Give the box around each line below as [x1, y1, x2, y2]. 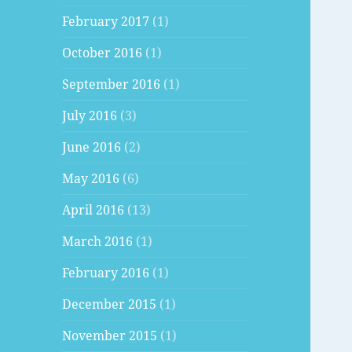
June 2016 [62, 138, 122, 156]
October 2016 [62, 44, 143, 62]
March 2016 [62, 233, 134, 251]
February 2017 [62, 13, 150, 31]
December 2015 [62, 295, 157, 313]
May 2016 [62, 170, 120, 188]
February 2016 [62, 264, 150, 282]
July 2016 [62, 107, 118, 125]
